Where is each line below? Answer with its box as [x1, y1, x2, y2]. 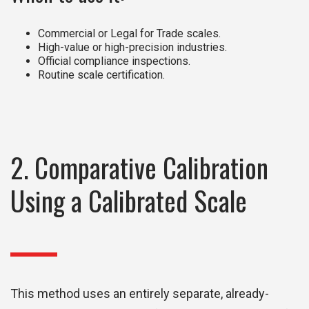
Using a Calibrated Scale [10, 181, 247, 221]
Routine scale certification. [38, 68, 165, 82]
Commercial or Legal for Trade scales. [38, 27, 221, 41]
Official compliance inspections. [38, 54, 190, 68]
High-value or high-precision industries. [38, 41, 227, 54]
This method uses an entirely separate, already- [10, 286, 269, 301]
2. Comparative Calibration [10, 148, 268, 188]
